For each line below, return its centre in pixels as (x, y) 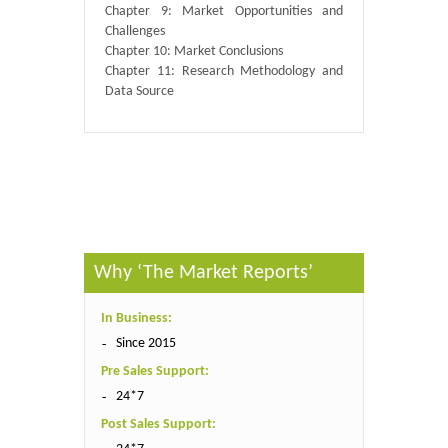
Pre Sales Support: (155, 371)
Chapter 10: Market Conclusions (194, 51)
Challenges (135, 31)
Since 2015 (146, 343)
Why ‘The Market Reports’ (203, 273)
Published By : (124, 142)
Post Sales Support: (158, 424)
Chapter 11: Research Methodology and (224, 71)
